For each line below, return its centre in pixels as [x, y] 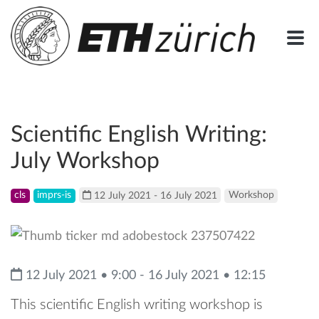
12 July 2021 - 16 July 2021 [154, 195]
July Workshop [85, 162]
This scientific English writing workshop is [137, 304]
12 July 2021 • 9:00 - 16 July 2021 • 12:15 [143, 275]
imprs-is [54, 195]
